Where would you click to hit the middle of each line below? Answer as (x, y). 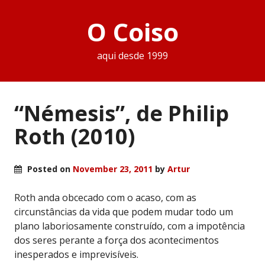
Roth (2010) (75, 136)
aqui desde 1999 (132, 56)
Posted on (49, 169)
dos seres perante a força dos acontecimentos (117, 240)
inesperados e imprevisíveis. (76, 254)
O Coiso (132, 32)
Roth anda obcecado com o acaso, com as (105, 197)
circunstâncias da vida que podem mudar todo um (124, 211)
